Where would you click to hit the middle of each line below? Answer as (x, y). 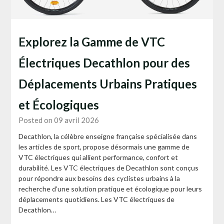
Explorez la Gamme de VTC (92, 41)
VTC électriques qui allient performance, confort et (98, 157)
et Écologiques (59, 104)
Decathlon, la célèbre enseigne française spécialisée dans (108, 136)
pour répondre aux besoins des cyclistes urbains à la (99, 178)
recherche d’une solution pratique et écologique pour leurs (110, 188)
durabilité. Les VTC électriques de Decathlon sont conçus (109, 167)
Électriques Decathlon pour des (104, 62)
